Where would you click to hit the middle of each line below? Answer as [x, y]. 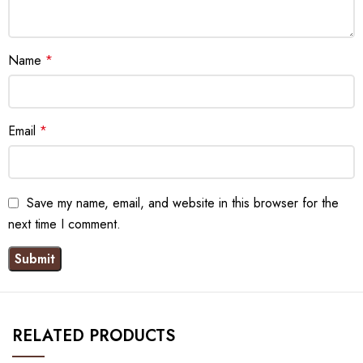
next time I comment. [64, 224]
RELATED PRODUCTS [94, 336]
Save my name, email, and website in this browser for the [183, 203]
